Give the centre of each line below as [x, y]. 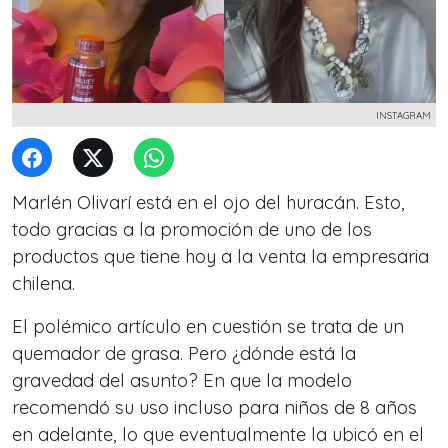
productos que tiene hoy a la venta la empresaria [220, 256]
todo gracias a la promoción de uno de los [192, 229]
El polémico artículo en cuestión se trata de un [208, 326]
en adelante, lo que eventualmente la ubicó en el [218, 434]
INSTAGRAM [403, 115]
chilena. [43, 283]
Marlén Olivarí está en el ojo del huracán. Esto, [208, 202]
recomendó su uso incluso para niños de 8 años [214, 407]
